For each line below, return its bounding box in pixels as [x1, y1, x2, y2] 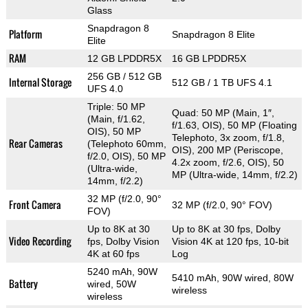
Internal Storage [8, 74, 71, 89]
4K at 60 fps [87, 247, 140, 259]
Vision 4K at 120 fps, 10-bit [171, 235, 289, 247]
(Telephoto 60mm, [87, 137, 166, 149]
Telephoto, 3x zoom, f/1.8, [171, 131, 285, 143]
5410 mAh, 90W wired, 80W [171, 272, 294, 283]
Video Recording [8, 233, 71, 248]
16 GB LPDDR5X [171, 52, 246, 64]
